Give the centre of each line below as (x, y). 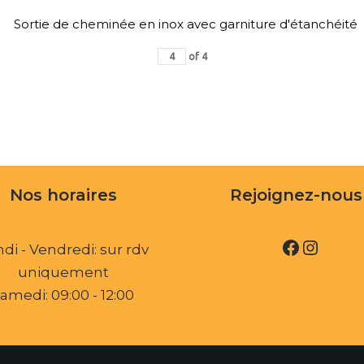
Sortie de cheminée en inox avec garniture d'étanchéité (185, 24)
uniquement (63, 272)
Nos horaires (63, 195)
